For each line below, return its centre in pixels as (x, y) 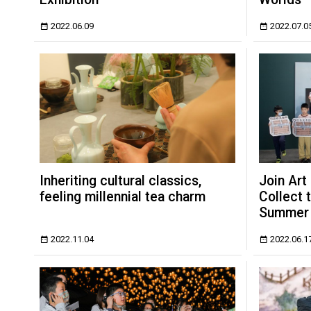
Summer (284, 213)
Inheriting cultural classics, (121, 181)
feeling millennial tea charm (123, 197)
